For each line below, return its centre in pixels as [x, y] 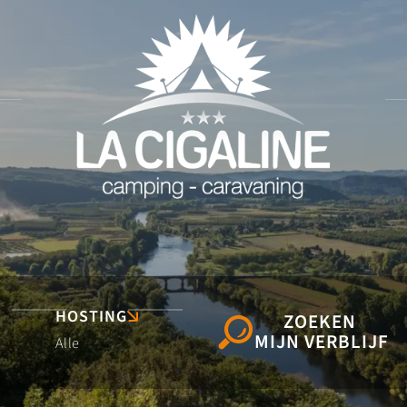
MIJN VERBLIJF [322, 342]
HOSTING [91, 317]
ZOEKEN [322, 322]
